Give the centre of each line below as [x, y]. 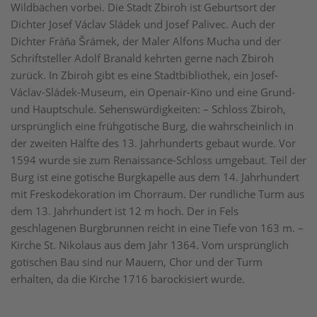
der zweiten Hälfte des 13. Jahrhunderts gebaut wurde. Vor [153, 143]
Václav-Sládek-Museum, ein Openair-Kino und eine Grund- [153, 92]
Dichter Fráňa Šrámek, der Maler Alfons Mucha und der [146, 41]
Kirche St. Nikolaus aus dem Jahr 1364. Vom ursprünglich [150, 245]
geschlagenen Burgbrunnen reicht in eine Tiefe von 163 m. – [157, 228]
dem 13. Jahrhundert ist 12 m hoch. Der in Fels [125, 211]
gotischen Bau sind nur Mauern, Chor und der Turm [137, 262]
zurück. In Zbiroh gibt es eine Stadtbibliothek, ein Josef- [144, 75]
